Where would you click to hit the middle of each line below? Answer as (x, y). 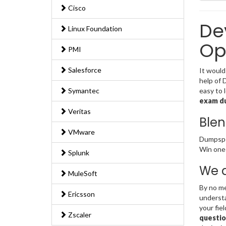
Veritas (79, 111)
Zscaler (79, 215)
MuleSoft (82, 174)
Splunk (78, 153)
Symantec (83, 91)
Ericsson (81, 194)
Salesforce (84, 70)
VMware (81, 132)
